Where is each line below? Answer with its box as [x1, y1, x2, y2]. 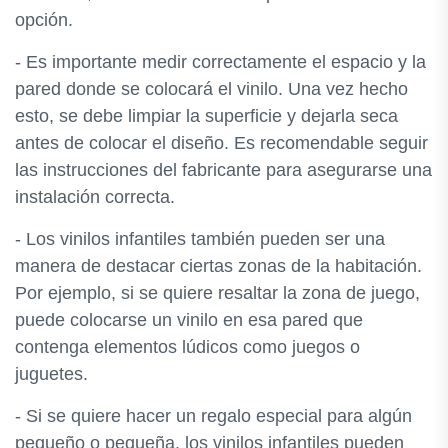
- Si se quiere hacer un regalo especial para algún [15, 406, 412, 426]
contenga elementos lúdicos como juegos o [15, 337, 360, 357]
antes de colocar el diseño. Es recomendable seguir [15, 133, 428, 153]
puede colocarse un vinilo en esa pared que [15, 310, 363, 330]
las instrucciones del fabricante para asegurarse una [15, 160, 432, 180]
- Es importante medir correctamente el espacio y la [15, 52, 426, 72]
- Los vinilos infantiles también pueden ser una [15, 229, 385, 249]
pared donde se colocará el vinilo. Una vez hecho [15, 79, 408, 99]
